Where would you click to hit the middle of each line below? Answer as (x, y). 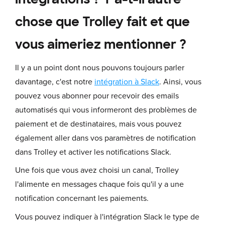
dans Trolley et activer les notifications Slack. (93, 152)
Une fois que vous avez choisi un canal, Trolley (97, 171)
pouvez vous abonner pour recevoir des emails (97, 96)
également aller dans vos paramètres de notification (105, 138)
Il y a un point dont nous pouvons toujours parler (100, 68)
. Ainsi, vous (180, 82)
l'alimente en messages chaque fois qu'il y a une (99, 185)
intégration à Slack (127, 82)
